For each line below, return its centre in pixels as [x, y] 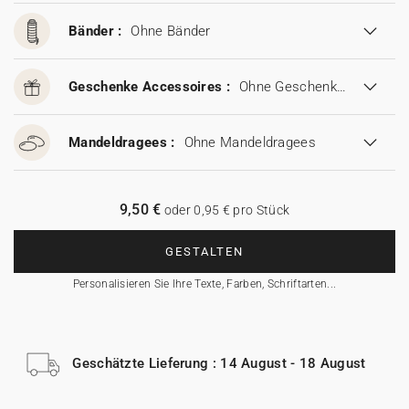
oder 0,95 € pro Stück [225, 210]
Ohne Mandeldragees [250, 142]
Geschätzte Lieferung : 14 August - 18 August [219, 363]
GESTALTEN [204, 252]
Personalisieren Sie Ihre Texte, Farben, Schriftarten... [204, 284]
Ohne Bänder [171, 31]
